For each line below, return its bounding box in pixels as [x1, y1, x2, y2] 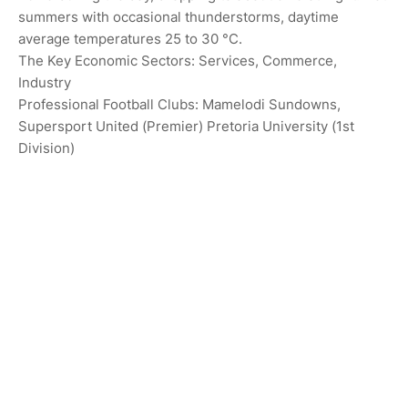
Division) [18, 139, 75, 158]
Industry [18, 74, 71, 92]
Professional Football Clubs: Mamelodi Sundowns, [18, 96, 341, 114]
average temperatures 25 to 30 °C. [18, 30, 242, 48]
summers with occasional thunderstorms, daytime [18, 8, 339, 26]
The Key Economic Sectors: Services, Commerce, [18, 52, 337, 70]
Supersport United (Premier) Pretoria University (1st [18, 117, 354, 136]
